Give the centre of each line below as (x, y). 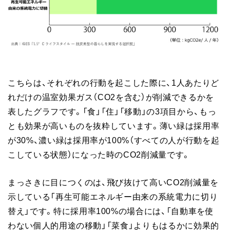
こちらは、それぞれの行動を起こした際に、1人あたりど (113, 82)
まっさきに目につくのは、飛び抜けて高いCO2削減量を (113, 182)
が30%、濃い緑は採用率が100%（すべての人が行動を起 (114, 140)
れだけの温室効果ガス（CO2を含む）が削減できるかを (111, 97)
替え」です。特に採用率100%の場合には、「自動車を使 (111, 211)
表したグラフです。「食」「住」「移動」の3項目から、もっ (112, 111)
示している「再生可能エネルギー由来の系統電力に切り (113, 196)
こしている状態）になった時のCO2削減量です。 (99, 154)
